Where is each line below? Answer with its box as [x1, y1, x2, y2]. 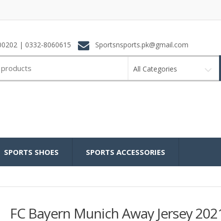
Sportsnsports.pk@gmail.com [93, 40, 188, 50]
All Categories [133, 64, 177, 74]
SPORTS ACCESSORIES [86, 147, 165, 157]
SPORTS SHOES [4, 147, 59, 157]
